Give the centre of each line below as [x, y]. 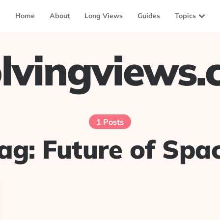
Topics [185, 16]
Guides [149, 16]
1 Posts [110, 122]
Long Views [103, 16]
